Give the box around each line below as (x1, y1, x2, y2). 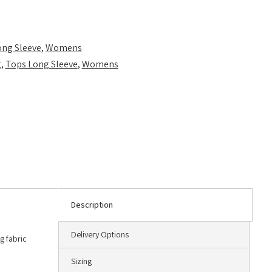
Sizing (71, 256, 92, 267)
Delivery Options (71, 229, 129, 240)
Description (71, 199, 113, 211)
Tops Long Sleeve (5, 58, 78, 71)
